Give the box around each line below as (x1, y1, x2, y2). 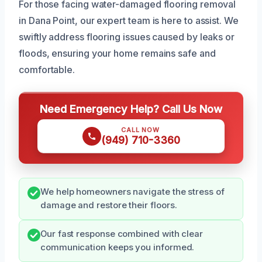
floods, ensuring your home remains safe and (19, 47, 216, 59)
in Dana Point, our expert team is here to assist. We (19, 14, 239, 26)
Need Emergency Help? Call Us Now (40, 102, 222, 115)
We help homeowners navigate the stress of (40, 186, 225, 197)
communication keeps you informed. (40, 242, 195, 253)
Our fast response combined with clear (40, 228, 204, 239)
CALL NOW (121, 125, 160, 134)
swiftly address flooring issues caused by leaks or (19, 30, 235, 43)
